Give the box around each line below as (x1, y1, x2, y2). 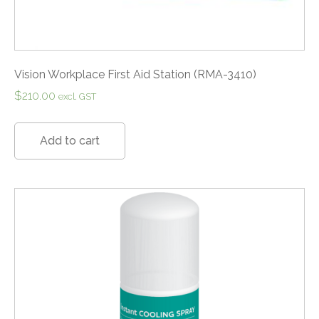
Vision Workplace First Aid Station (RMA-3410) (14, 68, 256, 81)
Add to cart (40, 134, 100, 147)
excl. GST (58, 91, 96, 102)
